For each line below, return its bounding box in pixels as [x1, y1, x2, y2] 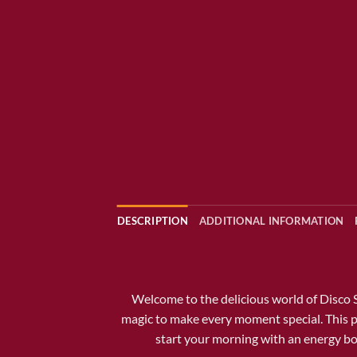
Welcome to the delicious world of [131, 290, 320, 306]
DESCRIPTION [117, 214, 188, 227]
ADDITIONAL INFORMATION [198, 214, 344, 227]
